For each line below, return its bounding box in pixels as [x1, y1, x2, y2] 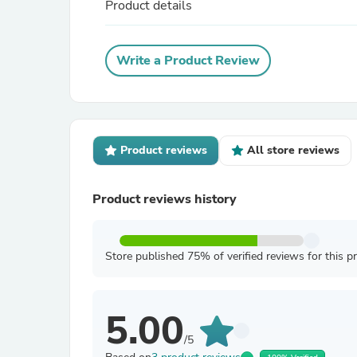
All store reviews [247, 143, 339, 158]
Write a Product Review [116, 52, 260, 69]
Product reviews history [92, 190, 237, 208]
